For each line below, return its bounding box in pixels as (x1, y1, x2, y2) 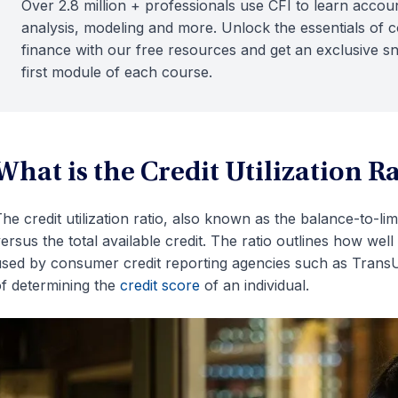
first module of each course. (20, 63, 212, 81)
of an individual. (199, 276, 309, 294)
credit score (119, 276, 200, 294)
